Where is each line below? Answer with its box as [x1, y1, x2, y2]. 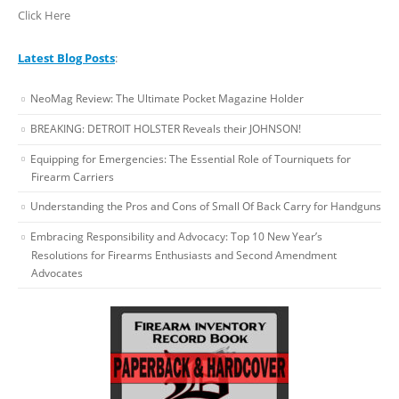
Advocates [31, 265, 83, 281]
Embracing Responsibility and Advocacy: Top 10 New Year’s [30, 229, 322, 245]
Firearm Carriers [31, 169, 114, 185]
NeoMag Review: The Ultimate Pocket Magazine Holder [30, 91, 304, 107]
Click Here [18, 7, 70, 24]
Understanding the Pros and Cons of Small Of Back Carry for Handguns [30, 199, 381, 215]
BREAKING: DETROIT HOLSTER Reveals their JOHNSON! [30, 120, 301, 136]
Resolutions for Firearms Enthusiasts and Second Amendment [31, 247, 337, 263]
